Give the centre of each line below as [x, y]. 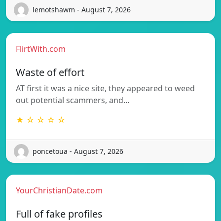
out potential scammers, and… [73, 100]
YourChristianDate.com [59, 190]
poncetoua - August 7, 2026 [78, 151]
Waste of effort [50, 72]
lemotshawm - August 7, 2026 [82, 10]
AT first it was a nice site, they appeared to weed [105, 88]
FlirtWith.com [41, 49]
